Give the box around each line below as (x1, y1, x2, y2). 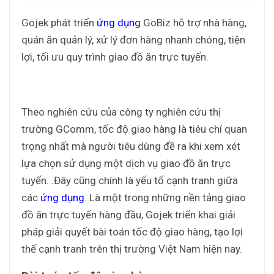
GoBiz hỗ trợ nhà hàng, (141, 16, 246, 29)
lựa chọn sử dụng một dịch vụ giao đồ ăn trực (21, 157, 231, 169)
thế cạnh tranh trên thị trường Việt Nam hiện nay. (21, 242, 242, 255)
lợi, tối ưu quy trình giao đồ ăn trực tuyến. (21, 50, 209, 63)
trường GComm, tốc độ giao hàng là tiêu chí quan (21, 122, 247, 135)
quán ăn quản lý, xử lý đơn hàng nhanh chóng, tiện (21, 33, 245, 46)
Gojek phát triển (21, 16, 97, 29)
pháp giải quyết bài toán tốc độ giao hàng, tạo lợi (21, 225, 243, 238)
